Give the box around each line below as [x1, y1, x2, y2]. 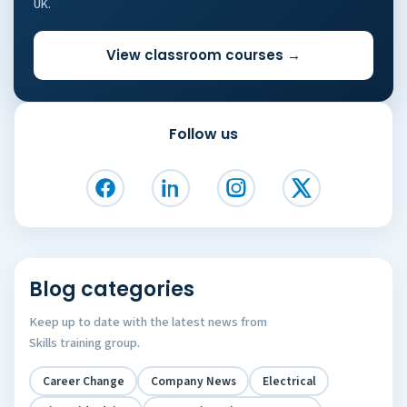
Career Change [42, 372, 124, 390]
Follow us [169, 124, 238, 144]
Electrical [262, 372, 316, 390]
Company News [150, 372, 236, 390]
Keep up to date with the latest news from [29, 313, 267, 332]
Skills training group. [29, 333, 140, 352]
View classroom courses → [106, 45, 301, 65]
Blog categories [29, 275, 194, 303]
